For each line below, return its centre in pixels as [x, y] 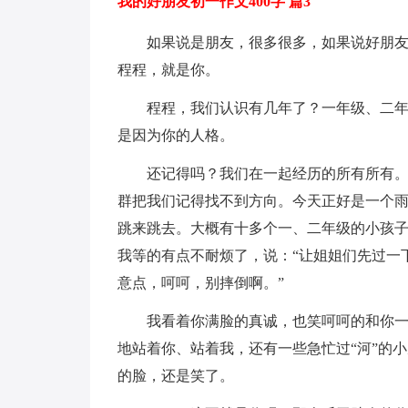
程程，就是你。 [168, 70]
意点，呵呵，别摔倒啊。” [200, 283]
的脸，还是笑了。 [175, 376]
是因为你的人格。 [175, 135]
